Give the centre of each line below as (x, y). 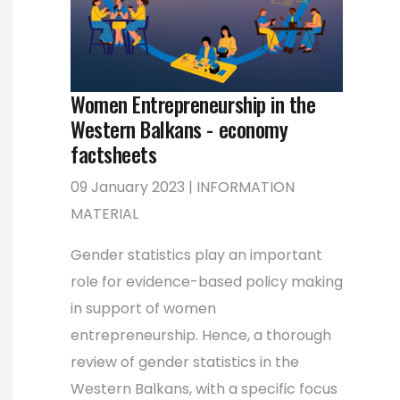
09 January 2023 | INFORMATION (183, 187)
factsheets (114, 154)
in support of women (143, 308)
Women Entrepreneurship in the (193, 104)
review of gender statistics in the (185, 362)
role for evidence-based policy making (207, 281)
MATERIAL (104, 213)
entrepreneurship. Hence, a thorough (201, 335)
